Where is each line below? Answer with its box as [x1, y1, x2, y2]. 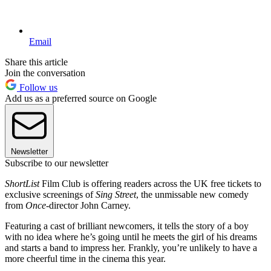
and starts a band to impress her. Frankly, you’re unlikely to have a [5, 242, 257, 253]
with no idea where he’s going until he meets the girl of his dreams [5, 231, 257, 242]
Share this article [5, 56, 68, 67]
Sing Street [96, 189, 136, 200]
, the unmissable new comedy [136, 189, 249, 200]
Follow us [17, 82, 57, 93]
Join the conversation [5, 67, 85, 78]
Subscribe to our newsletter [5, 157, 108, 168]
